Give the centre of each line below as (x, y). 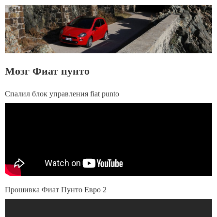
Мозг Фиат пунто (47, 71)
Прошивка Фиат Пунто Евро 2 (56, 190)
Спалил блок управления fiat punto (62, 94)
